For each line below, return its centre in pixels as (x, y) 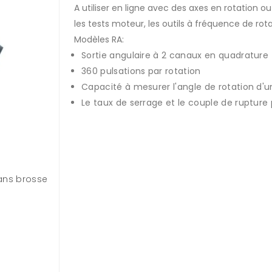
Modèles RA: (99, 39)
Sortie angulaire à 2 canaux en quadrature (175, 55)
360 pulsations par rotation (141, 71)
